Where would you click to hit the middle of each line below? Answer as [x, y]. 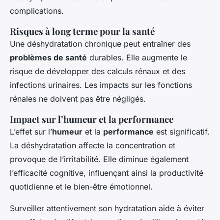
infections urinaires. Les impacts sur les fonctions [101, 85]
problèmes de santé [48, 58]
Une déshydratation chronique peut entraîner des [100, 44]
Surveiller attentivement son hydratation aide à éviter [107, 208]
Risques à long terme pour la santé [82, 31]
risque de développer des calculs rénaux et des [97, 71]
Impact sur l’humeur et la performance [92, 119]
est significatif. [182, 132]
